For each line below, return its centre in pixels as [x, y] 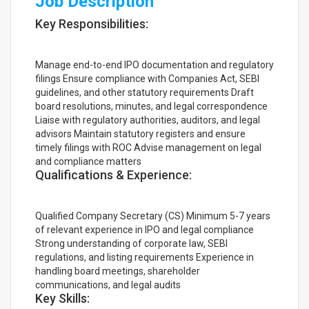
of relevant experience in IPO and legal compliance [144, 230]
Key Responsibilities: [92, 24]
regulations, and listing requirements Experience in [144, 257]
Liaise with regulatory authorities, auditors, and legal [148, 120]
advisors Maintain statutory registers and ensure [140, 134]
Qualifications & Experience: [113, 175]
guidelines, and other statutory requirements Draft [144, 92]
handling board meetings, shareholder [118, 271]
